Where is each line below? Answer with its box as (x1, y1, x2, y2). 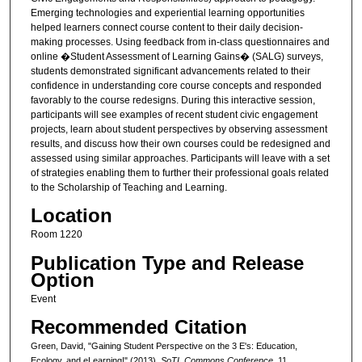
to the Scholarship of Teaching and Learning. (30, 181, 227, 193)
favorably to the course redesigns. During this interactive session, (30, 94, 315, 106)
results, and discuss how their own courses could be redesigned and (30, 137, 330, 149)
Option (30, 268, 95, 291)
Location (30, 204, 112, 227)
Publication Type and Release (30, 251, 304, 274)
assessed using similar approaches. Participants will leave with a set (30, 152, 330, 164)
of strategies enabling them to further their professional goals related (30, 166, 329, 179)
